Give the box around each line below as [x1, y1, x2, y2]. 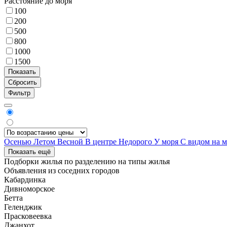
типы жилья [128, 157, 170, 166]
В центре [85, 137, 119, 146]
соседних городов [58, 166, 120, 175]
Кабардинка [4, 175, 46, 184]
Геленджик [4, 202, 42, 211]
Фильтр [8, 89, 30, 97]
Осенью [4, 137, 33, 146]
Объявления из [4, 166, 58, 175]
